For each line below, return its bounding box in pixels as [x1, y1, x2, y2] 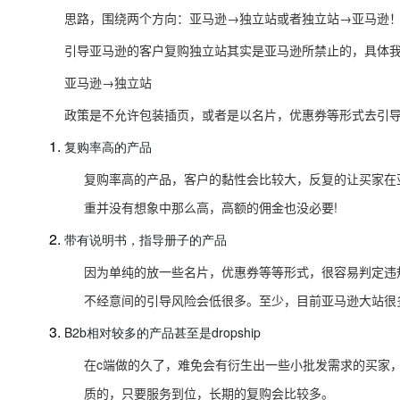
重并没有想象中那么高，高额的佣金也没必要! [84, 197, 338, 216]
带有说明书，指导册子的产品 [64, 229, 227, 248]
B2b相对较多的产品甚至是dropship [64, 322, 261, 341]
